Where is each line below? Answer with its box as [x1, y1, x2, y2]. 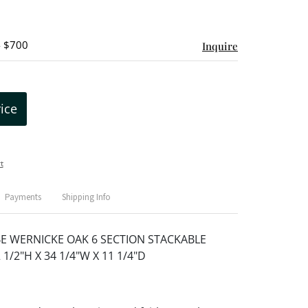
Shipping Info [61, 191, 111, 203]
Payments [4, 191, 41, 203]
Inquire [202, 39, 238, 53]
